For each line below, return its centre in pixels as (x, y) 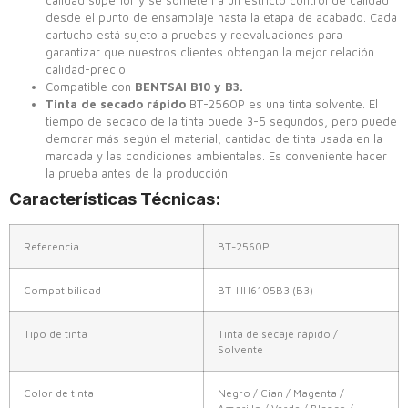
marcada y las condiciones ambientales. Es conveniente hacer (216, 155)
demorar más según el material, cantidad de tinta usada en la (214, 138)
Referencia (51, 246)
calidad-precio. (87, 69)
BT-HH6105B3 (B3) (265, 290)
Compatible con (90, 86)
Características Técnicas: (115, 199)
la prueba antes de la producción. (138, 173)
